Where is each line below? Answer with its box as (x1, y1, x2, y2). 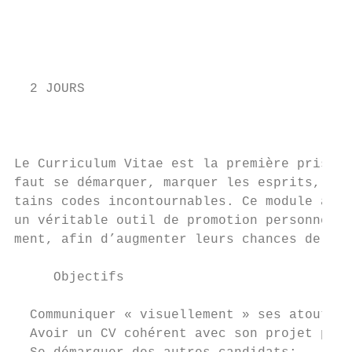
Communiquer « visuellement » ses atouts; (14, 308, 344, 322)
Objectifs (14, 270, 124, 284)
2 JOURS (14, 82, 85, 96)
